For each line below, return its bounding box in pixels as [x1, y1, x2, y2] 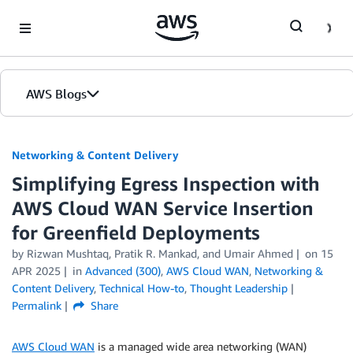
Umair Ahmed [224, 247, 293, 260]
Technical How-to [99, 281, 184, 295]
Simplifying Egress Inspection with [12, 173, 320, 195]
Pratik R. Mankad [114, 247, 197, 260]
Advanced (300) [84, 264, 161, 277]
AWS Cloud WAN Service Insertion [12, 197, 314, 219]
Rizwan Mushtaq [27, 247, 109, 260]
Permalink [12, 299, 61, 312]
